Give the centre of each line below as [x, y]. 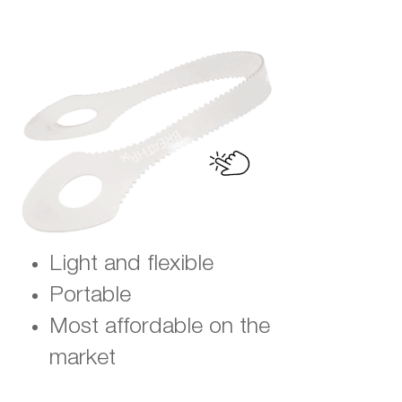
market [83, 359]
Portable [91, 296]
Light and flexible [135, 265]
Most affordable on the [160, 328]
